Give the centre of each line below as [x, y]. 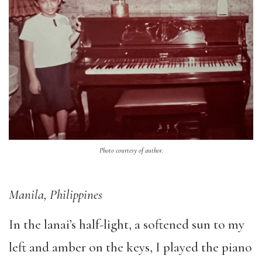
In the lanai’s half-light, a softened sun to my [127, 224]
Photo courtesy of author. [131, 151]
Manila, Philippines [56, 195]
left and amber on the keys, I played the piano [130, 247]
